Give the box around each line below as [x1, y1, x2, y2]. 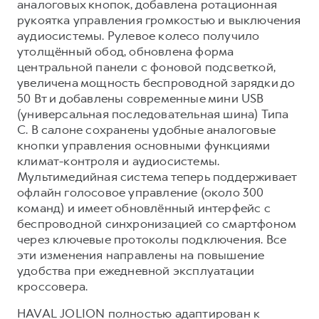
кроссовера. [17, 278, 88, 294]
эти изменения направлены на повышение [17, 246, 265, 263]
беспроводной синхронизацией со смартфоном [17, 215, 296, 231]
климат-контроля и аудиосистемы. [17, 152, 220, 169]
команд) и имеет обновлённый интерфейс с [17, 199, 271, 216]
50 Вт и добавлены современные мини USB [17, 90, 264, 106]
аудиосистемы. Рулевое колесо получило [17, 27, 260, 43]
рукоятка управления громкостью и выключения [17, 11, 301, 28]
